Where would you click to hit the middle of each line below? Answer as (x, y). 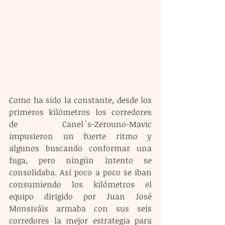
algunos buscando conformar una (80, 148)
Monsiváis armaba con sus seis (80, 209)
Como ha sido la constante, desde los (80, 100)
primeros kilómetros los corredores (80, 112)
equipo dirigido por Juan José (80, 197)
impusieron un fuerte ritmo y (80, 136)
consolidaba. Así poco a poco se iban (80, 173)
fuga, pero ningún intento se (80, 160)
